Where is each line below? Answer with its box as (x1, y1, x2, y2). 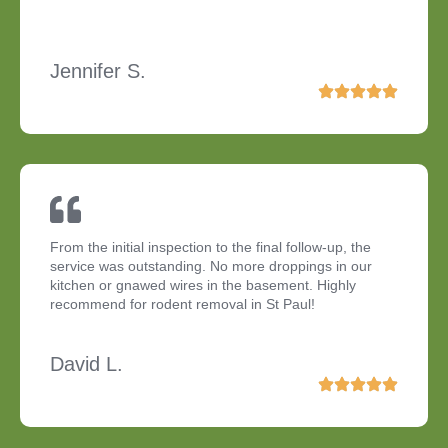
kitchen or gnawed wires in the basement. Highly (50, 277, 356, 294)
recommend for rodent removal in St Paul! (50, 296, 315, 313)
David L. (50, 353, 123, 376)
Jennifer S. (50, 60, 146, 83)
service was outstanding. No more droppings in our (50, 258, 372, 275)
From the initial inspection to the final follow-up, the (50, 239, 371, 256)
